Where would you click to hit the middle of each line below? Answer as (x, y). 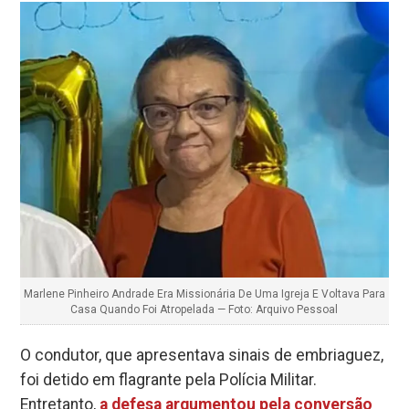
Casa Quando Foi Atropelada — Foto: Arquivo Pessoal (204, 310)
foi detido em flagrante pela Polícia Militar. (169, 380)
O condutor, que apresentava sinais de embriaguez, (202, 356)
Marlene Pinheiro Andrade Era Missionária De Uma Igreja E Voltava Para (204, 294)
